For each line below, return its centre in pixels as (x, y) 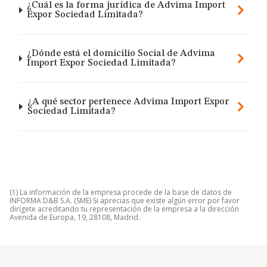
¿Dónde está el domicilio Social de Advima (121, 54)
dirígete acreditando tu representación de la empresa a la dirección (124, 209)
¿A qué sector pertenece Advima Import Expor (128, 102)
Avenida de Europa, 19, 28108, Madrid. (75, 217)
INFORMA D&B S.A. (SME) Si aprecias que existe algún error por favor (125, 201)
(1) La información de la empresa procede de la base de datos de (121, 192)
